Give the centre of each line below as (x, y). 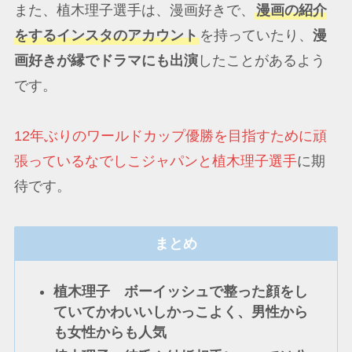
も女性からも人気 (110, 333)
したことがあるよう (261, 60)
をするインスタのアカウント (106, 35)
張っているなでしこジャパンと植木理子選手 (155, 161)
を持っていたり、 (256, 35)
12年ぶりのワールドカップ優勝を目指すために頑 (170, 136)
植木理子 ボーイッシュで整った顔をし (181, 292)
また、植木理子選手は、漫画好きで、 (134, 10)
